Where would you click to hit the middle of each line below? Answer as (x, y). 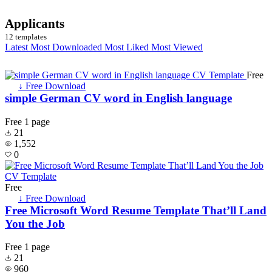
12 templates (26, 37)
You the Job (35, 223)
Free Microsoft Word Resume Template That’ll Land (136, 210)
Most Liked (128, 47)
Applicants (35, 23)
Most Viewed (177, 47)
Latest (18, 47)
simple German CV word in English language (118, 98)
